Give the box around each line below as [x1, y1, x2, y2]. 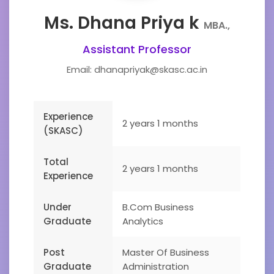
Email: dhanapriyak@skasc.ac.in [67, 63, 207, 76]
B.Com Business [122, 201, 194, 213]
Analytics [122, 215, 163, 228]
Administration [122, 260, 189, 273]
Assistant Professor [83, 42, 191, 57]
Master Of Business [122, 246, 209, 259]
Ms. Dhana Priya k [44, 11, 204, 35]
